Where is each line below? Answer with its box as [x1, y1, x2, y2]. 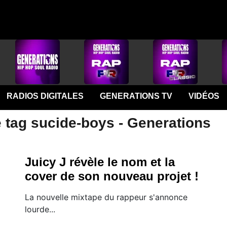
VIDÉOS [188, 92, 219, 100]
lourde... [25, 204, 55, 214]
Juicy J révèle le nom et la [25, 155, 175, 169]
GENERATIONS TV [99, 92, 172, 100]
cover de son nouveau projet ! [25, 169, 199, 183]
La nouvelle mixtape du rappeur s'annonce [25, 192, 187, 202]
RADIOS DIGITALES [6, 92, 84, 100]
